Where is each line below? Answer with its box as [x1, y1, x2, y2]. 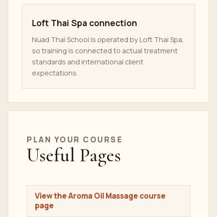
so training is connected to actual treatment [32, 46, 178, 55]
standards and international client [32, 57, 143, 66]
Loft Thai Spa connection [32, 17, 137, 29]
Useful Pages [27, 144, 121, 167]
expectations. [32, 68, 78, 77]
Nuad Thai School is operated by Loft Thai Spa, [32, 35, 184, 44]
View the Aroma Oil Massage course [35, 191, 166, 201]
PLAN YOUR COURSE [27, 134, 123, 145]
